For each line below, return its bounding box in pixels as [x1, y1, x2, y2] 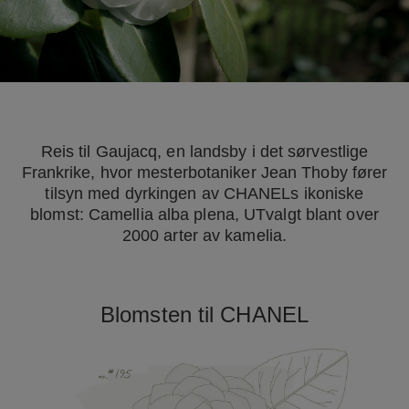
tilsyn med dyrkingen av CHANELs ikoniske [45, 184, 364, 203]
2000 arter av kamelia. [121, 225, 288, 245]
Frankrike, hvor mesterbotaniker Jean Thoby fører [21, 163, 388, 182]
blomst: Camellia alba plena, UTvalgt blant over [30, 204, 379, 224]
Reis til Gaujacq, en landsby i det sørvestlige [40, 142, 369, 161]
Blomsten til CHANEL [100, 301, 309, 327]
